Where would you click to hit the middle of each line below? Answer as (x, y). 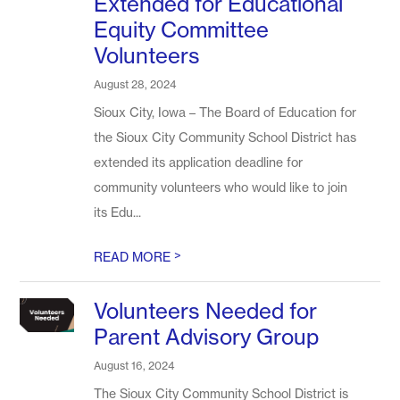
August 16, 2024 (134, 366)
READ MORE (134, 257)
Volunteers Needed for (206, 311)
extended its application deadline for (199, 162)
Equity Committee (182, 30)
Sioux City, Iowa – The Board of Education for (225, 112)
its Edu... (118, 212)
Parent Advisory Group (207, 337)
